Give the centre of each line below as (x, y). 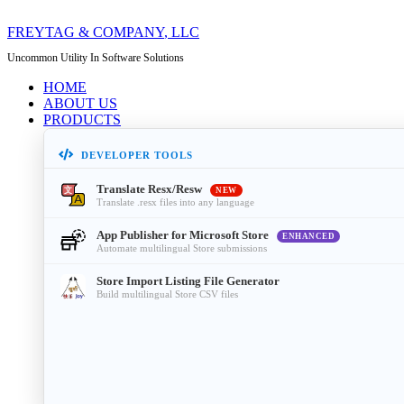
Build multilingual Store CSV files (167, 294)
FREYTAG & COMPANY (86, 32)
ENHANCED (308, 236)
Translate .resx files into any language (175, 202)
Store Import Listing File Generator (188, 280)
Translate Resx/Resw (151, 188)
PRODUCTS (82, 120)
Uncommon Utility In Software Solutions (96, 58)
